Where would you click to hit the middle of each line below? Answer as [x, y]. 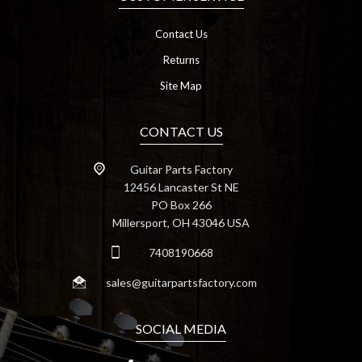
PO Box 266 [181, 205]
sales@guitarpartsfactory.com [181, 283]
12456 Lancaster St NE [181, 187]
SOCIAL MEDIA [181, 329]
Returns [181, 60]
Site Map [181, 86]
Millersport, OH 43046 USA [181, 223]
